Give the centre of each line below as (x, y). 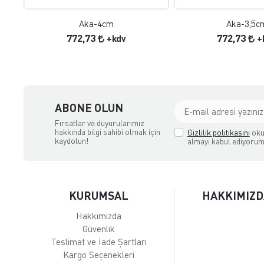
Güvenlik (99, 229)
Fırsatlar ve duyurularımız (99, 123)
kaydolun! (72, 140)
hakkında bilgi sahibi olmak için (107, 131)
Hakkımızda (99, 216)
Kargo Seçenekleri (99, 255)
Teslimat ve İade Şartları (99, 242)
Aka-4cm (97, 24)
